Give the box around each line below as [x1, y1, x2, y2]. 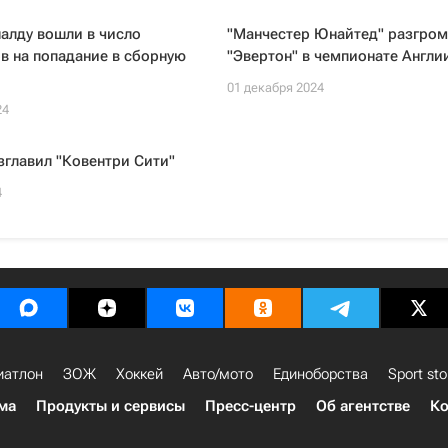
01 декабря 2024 [226, 80, 324, 95]
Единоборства [273, 365, 368, 383]
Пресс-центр [205, 397, 296, 415]
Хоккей [116, 365, 163, 383]
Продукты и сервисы [36, 397, 185, 415]
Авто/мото [183, 365, 253, 383]
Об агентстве [316, 397, 410, 415]
